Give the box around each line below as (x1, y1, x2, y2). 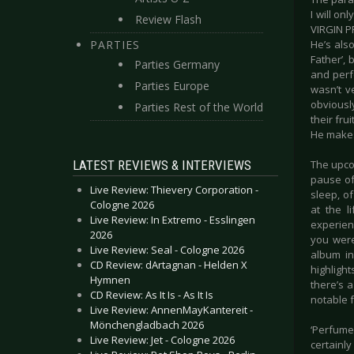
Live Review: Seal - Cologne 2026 (90, 243, 244, 257)
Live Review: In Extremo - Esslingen (90, 213, 255, 227)
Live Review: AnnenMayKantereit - (90, 303, 253, 317)
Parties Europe (134, 78, 209, 93)
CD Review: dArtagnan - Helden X (90, 258, 247, 272)
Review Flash (135, 12, 201, 27)
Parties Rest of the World (134, 100, 263, 115)
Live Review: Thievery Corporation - (90, 183, 258, 197)
